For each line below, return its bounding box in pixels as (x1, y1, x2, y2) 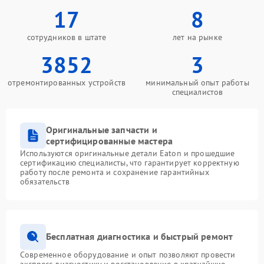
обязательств (20, 176, 70, 187)
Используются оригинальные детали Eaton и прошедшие (20, 147, 235, 159)
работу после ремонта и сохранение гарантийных (20, 166, 209, 177)
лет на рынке (173, 31, 222, 42)
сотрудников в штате (27, 31, 107, 42)
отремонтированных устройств (7, 77, 126, 88)
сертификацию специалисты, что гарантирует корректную (20, 157, 239, 168)
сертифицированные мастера (46, 134, 173, 147)
